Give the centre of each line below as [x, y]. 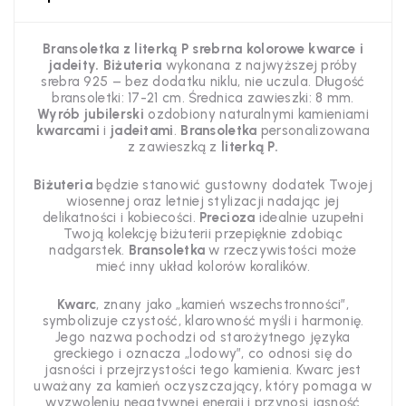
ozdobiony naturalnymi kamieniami [258, 114]
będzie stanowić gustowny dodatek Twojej [234, 185]
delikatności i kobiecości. [121, 217]
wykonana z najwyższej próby [259, 65]
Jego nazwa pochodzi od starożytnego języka [203, 337]
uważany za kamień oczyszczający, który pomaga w [203, 386]
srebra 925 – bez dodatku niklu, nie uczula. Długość [203, 82]
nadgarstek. [89, 250]
